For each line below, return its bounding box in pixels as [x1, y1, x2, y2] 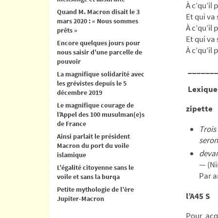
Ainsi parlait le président [57, 131, 130, 141]
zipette [186, 103, 215, 114]
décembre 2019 [57, 88, 102, 97]
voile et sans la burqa [57, 172, 120, 181]
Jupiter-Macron [57, 194, 104, 203]
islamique [57, 150, 86, 159]
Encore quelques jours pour [57, 38, 140, 47]
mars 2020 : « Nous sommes [57, 16, 138, 25]
